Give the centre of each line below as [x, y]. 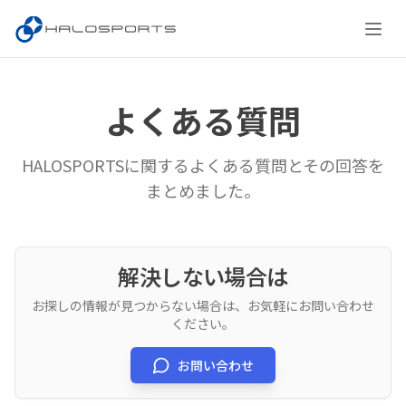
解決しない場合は [203, 276]
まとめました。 [203, 190]
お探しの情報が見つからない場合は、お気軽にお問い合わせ [203, 305]
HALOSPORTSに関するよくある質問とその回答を [203, 165]
